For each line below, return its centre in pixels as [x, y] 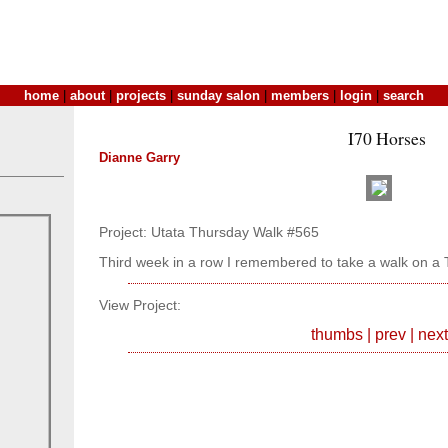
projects [141, 95]
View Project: [140, 305]
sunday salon [218, 95]
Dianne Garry [139, 157]
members [300, 95]
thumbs [336, 335]
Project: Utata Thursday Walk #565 [209, 232]
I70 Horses [386, 138]
